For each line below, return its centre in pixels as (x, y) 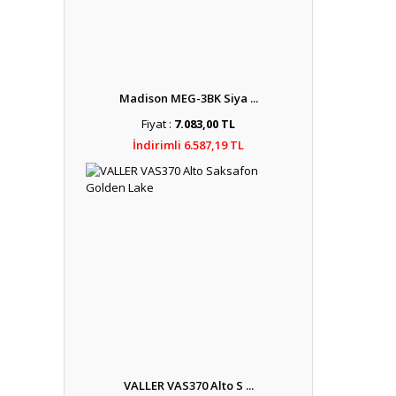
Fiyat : (158, 124)
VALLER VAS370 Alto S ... (188, 385)
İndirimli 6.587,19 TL (188, 145)
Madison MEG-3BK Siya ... (188, 98)
